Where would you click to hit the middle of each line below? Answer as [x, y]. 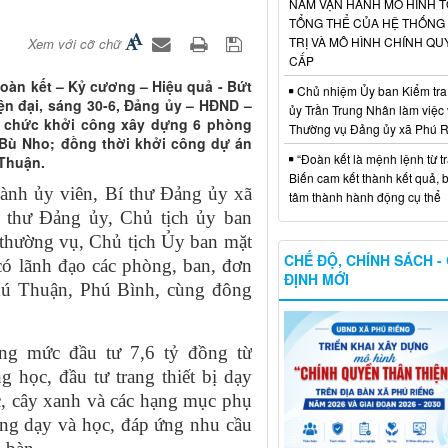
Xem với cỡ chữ [74, 44]
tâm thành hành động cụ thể [364, 196]
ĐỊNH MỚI [316, 278]
